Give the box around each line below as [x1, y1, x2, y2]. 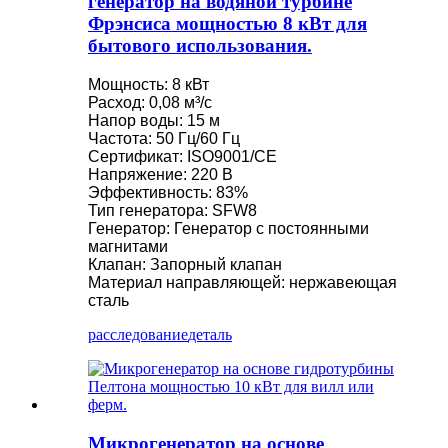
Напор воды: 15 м [88, 111, 220, 129]
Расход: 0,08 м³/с [88, 93, 212, 111]
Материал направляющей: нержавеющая [88, 273, 397, 291]
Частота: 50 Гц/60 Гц [88, 129, 240, 147]
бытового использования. [88, 35, 312, 57]
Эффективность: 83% [88, 183, 248, 201]
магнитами [88, 237, 168, 255]
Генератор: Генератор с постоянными [88, 219, 369, 237]
